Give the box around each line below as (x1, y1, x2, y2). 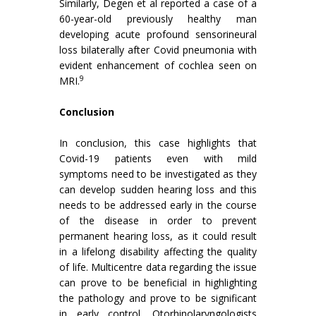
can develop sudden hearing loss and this (59, 183, 257, 196)
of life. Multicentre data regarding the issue (59, 260, 257, 274)
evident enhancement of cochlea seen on (59, 59, 257, 72)
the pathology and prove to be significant (59, 291, 257, 305)
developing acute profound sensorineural (59, 28, 257, 41)
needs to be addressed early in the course (59, 198, 257, 212)
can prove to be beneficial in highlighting (59, 276, 257, 289)
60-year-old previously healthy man (59, 12, 257, 25)
